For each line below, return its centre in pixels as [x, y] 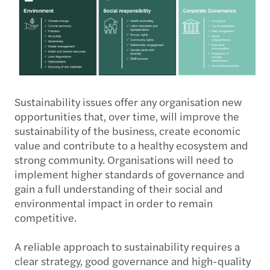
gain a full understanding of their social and [119, 189]
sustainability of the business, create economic [127, 131]
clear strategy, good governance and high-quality [133, 261]
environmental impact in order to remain [114, 203]
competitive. [46, 218]
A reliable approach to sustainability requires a [127, 246]
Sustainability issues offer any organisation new [128, 102]
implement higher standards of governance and [130, 174]
